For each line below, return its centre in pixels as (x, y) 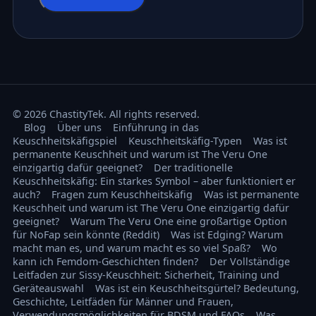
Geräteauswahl (48, 288)
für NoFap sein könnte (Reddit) (86, 235)
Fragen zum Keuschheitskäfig (122, 195)
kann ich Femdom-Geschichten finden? (105, 262)
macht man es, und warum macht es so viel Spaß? (131, 248)
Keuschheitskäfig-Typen (185, 141)
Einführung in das (156, 128)
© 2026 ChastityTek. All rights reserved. (106, 114)
